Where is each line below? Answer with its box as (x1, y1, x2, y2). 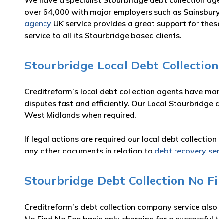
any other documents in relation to (24, 146, 154, 155)
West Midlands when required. (24, 110, 136, 120)
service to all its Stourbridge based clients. (24, 30, 182, 40)
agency (24, 19, 51, 28)
